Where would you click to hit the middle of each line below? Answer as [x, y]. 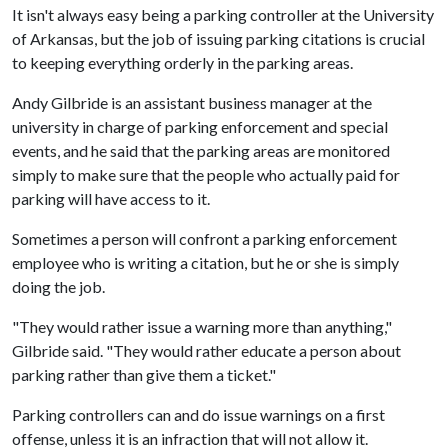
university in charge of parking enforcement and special [200, 126]
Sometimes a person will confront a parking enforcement [204, 238]
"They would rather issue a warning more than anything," [202, 326]
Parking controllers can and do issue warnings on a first [198, 414]
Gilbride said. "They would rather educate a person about [206, 350]
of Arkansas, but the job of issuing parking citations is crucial [218, 38]
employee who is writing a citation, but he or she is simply [205, 262]
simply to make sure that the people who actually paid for [206, 174]
